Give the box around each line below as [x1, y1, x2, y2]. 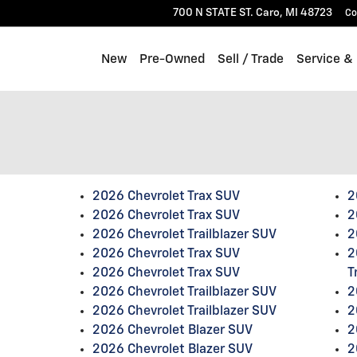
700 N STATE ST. [173, 7, 253, 18]
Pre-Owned [139, 53, 205, 65]
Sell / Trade [218, 53, 284, 65]
